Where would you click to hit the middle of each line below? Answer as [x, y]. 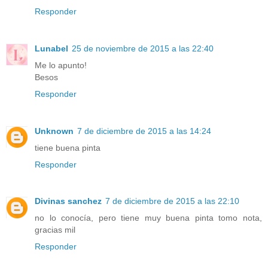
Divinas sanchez [68, 201]
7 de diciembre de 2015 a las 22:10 [172, 201]
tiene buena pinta [68, 147]
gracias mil [55, 230]
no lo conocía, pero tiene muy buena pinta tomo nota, [148, 218]
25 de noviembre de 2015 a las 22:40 [143, 48]
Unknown [54, 131]
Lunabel [51, 48]
